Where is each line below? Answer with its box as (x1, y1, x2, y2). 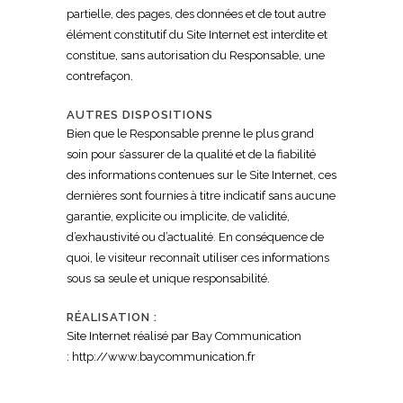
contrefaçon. (67, 68, 133, 83)
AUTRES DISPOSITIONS (67, 107, 213, 121)
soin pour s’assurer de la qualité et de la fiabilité (67, 147, 316, 161)
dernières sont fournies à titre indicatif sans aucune (67, 188, 336, 202)
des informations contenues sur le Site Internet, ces (67, 167, 336, 182)
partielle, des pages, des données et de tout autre (67, 6, 326, 21)
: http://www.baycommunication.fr (67, 349, 255, 363)
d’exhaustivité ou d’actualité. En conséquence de (67, 229, 324, 244)
